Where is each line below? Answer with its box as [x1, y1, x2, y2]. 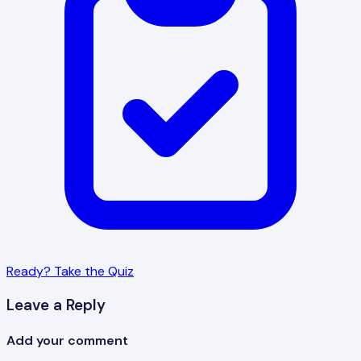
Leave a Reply [6, 294, 106, 315]
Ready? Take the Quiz [6, 262, 134, 280]
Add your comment [6, 331, 128, 349]
